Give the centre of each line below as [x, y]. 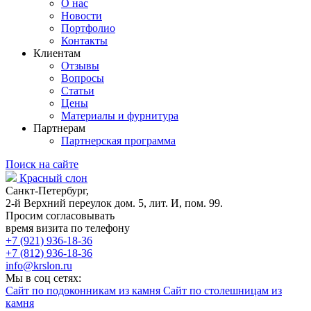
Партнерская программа [118, 141]
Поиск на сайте [42, 165]
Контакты [84, 41]
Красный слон [53, 178]
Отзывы [80, 66]
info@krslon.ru [39, 266]
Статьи [78, 91]
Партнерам [59, 128]
